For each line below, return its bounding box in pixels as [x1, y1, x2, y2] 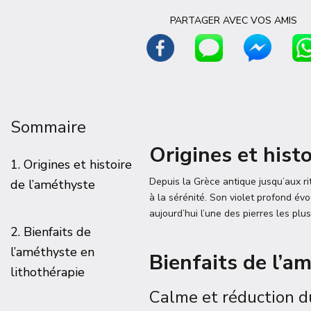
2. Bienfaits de [10, 224, 91, 240]
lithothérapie [10, 264, 85, 280]
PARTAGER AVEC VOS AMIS [169, 14, 297, 27]
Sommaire [10, 116, 86, 138]
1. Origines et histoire [10, 156, 132, 173]
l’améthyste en [10, 244, 94, 260]
